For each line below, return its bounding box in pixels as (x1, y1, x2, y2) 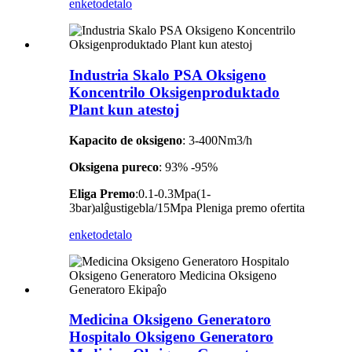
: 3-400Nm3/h (182, 133, 252, 147)
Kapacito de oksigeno (69, 133, 182, 147)
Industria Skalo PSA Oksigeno (69, 66, 266, 83)
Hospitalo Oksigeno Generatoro (69, 328, 273, 346)
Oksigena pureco (69, 159, 159, 174)
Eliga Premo (69, 186, 135, 200)
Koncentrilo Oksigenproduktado (69, 83, 280, 101)
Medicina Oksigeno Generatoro (69, 311, 271, 328)
